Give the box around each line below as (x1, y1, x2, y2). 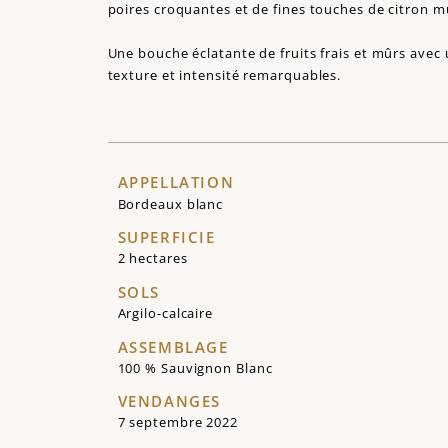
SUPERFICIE (117, 227, 216, 248)
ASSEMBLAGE (117, 336, 229, 357)
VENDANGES (117, 391, 221, 412)
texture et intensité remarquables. (107, 65, 342, 84)
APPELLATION (117, 172, 235, 193)
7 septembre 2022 (117, 413, 238, 432)
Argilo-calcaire (117, 304, 214, 322)
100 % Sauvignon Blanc (117, 358, 273, 377)
